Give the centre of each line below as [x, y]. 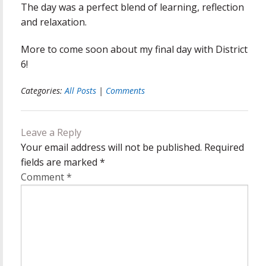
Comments [125, 91]
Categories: [43, 91]
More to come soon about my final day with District [134, 49]
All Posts [80, 91]
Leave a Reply [51, 132]
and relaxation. [54, 22]
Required [224, 147]
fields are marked [60, 162]
